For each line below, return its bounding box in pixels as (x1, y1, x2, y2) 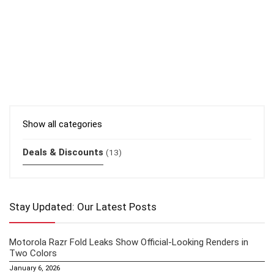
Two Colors (9, 248, 57, 259)
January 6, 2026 (9, 264, 60, 273)
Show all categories (23, 119, 102, 130)
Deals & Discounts (23, 147, 103, 158)
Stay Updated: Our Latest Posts (9, 201, 157, 213)
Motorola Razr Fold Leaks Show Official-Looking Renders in (9, 237, 248, 248)
